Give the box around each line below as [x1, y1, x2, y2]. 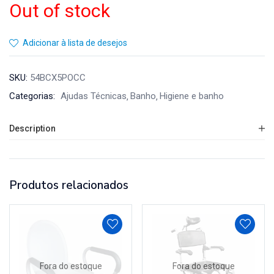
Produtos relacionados [9, 177, 128, 194]
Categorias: [9, 91, 57, 102]
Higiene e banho [160, 91, 224, 102]
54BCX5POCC [30, 72, 86, 84]
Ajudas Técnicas [61, 91, 127, 102]
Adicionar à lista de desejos [23, 38, 127, 48]
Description [9, 124, 56, 134]
